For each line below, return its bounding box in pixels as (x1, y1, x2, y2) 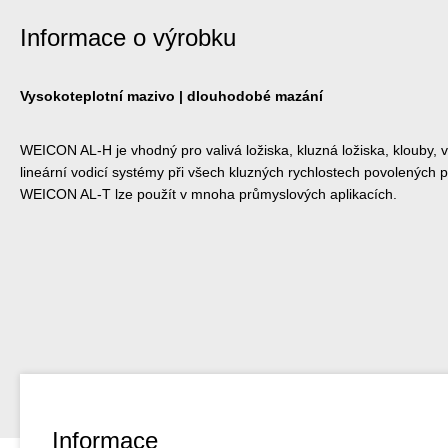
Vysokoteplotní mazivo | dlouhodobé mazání (20, 87, 323, 104)
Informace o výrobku (20, 23, 236, 51)
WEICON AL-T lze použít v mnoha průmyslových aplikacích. (20, 185, 397, 202)
